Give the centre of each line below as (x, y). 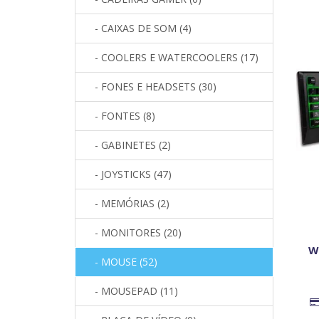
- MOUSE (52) (122, 261)
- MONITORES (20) (134, 232)
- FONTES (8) (121, 115)
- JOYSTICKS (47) (129, 174)
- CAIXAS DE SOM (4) (139, 28)
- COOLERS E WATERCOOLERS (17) (172, 57)
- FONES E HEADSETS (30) (151, 86)
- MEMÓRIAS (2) (128, 203)
